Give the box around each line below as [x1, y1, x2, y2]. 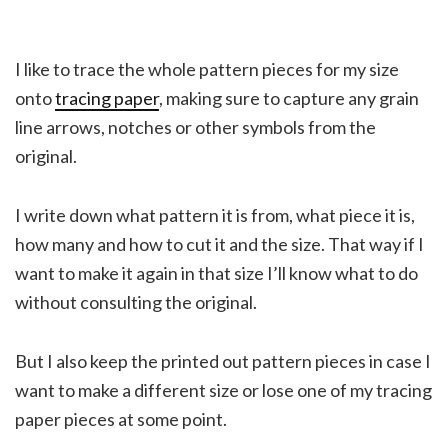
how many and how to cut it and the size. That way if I [15, 232, 424, 255]
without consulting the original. [15, 290, 257, 313]
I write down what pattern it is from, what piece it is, [15, 203, 415, 226]
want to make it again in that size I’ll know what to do [15, 261, 418, 284]
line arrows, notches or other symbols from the [15, 115, 376, 138]
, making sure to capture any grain [159, 86, 419, 109]
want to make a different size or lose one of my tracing [15, 378, 432, 401]
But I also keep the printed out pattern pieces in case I [15, 349, 431, 372]
